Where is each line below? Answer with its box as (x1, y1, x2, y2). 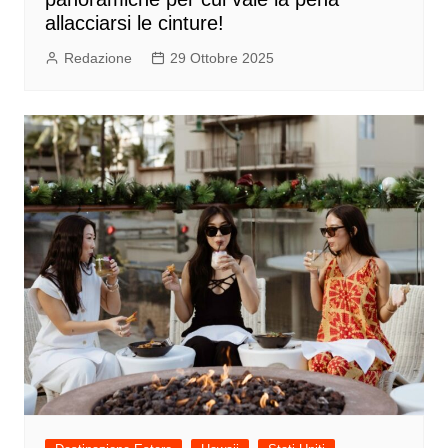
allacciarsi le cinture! (44, 12, 224, 35)
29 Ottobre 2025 (169, 50, 274, 67)
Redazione (63, 50, 132, 67)
